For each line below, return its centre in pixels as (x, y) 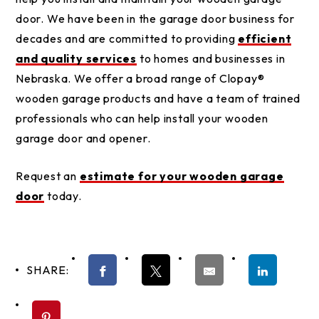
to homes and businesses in (211, 58)
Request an (48, 176)
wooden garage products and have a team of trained (158, 98)
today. (64, 196)
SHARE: (48, 270)
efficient (265, 38)
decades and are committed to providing (127, 38)
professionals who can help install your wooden (142, 118)
